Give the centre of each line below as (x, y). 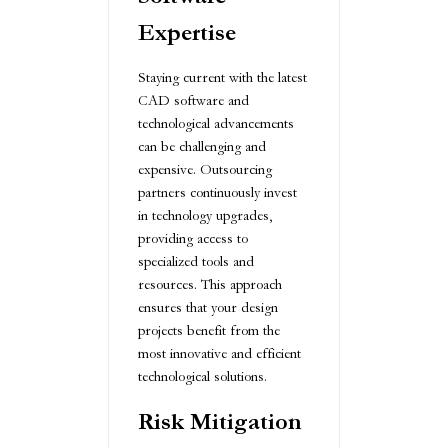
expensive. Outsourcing (205, 170)
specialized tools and (196, 262)
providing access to (193, 239)
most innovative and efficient (219, 354)
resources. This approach (210, 285)
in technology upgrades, (205, 216)
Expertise (187, 33)
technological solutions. (202, 377)
